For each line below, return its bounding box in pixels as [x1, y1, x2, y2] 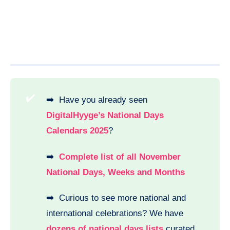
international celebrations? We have [46, 208, 183, 219]
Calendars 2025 [46, 125, 108, 136]
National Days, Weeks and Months [46, 167, 185, 177]
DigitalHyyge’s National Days [46, 110, 164, 120]
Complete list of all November [59, 151, 181, 162]
